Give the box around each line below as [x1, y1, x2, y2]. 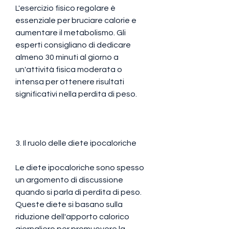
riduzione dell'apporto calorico [15, 212, 129, 221]
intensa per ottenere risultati [15, 77, 124, 86]
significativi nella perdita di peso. [15, 89, 137, 98]
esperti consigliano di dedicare [15, 40, 131, 49]
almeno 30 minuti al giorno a [15, 53, 119, 61]
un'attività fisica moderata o [15, 65, 122, 74]
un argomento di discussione [15, 175, 123, 184]
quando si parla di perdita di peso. [15, 188, 142, 196]
